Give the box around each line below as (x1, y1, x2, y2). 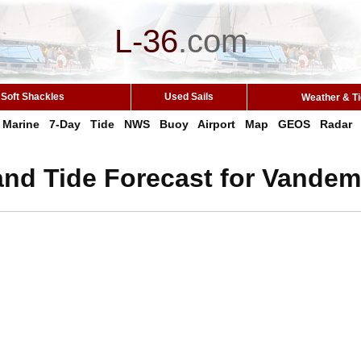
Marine (2, 118, 39, 131)
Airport (197, 118, 235, 131)
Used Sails (164, 91, 214, 102)
